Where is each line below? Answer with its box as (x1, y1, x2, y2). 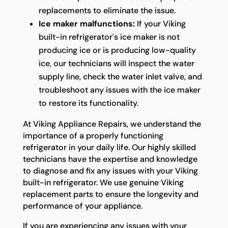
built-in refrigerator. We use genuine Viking (22, 177, 184, 188)
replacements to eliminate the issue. (38, 5, 176, 16)
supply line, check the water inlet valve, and (38, 71, 202, 82)
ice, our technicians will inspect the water (38, 58, 194, 69)
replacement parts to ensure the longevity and (22, 189, 198, 200)
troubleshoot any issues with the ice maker (38, 84, 201, 96)
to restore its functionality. (38, 98, 138, 109)
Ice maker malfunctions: (38, 18, 135, 30)
